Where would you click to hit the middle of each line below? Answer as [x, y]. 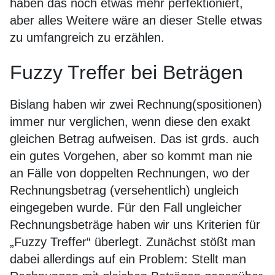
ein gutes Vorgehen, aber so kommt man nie [131, 156]
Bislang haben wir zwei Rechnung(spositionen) [136, 104]
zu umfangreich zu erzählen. [87, 37]
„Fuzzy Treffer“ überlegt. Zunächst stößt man [133, 242]
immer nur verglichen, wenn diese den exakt [130, 122]
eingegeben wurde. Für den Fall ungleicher [126, 207]
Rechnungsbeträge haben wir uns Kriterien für [135, 225]
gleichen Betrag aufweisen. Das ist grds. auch [134, 139]
